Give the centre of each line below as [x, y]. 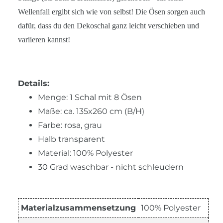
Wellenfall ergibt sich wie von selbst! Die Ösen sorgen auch [111, 11]
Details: [34, 83]
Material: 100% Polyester [85, 153]
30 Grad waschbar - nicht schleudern [111, 167]
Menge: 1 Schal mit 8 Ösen [90, 97]
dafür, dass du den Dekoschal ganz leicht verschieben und [109, 25]
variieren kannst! [45, 39]
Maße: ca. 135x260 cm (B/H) [91, 111]
